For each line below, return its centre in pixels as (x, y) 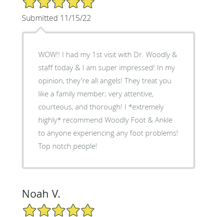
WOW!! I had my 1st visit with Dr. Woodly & (50, 54)
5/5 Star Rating (46, 207)
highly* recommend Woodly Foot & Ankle (105, 119)
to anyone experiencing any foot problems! (108, 132)
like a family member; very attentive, (96, 93)
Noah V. (41, 193)
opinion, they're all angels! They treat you (81, 80)
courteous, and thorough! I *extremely (81, 106)
